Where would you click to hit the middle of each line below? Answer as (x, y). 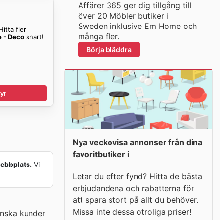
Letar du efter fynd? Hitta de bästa (137, 176)
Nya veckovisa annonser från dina (137, 142)
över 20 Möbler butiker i (123, 16)
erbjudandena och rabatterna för (133, 188)
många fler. (98, 36)
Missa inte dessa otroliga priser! (132, 211)
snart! (34, 37)
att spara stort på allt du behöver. (136, 200)
